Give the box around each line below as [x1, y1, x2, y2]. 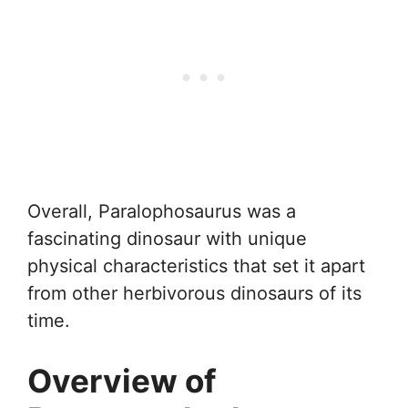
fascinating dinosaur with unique [27, 227, 307, 250]
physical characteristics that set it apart [27, 254, 365, 277]
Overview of [27, 361, 217, 400]
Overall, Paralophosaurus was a [27, 199, 296, 222]
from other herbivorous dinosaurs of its [27, 281, 362, 304]
